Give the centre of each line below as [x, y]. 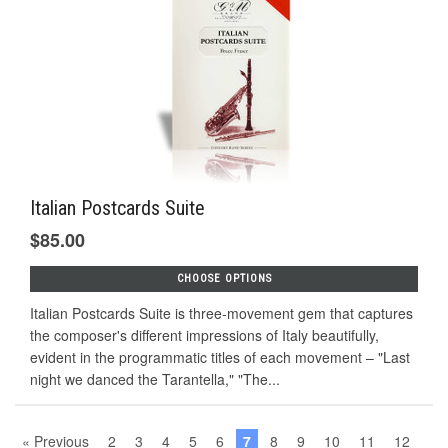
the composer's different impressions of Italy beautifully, [204, 334]
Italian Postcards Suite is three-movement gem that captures [221, 312]
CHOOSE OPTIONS [224, 278]
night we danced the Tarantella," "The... [155, 378]
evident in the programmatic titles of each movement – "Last [220, 356]
